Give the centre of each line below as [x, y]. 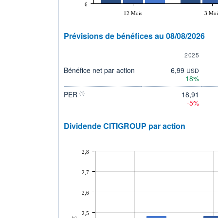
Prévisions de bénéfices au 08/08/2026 [134, 36]
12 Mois [133, 13]
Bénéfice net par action [99, 70]
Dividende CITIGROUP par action [125, 126]
